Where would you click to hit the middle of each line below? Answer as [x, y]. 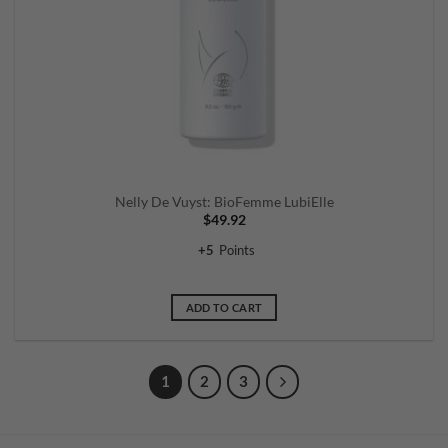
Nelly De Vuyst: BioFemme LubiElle [224, 202]
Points [237, 250]
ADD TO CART [224, 308]
